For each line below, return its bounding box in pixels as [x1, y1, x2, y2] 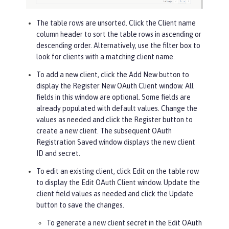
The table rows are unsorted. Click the [36, 18, 158, 27]
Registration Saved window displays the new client [36, 138, 195, 146]
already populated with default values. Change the [36, 104, 197, 112]
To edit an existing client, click [36, 167, 132, 175]
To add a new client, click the [36, 70, 129, 79]
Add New [129, 70, 157, 79]
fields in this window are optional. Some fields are [36, 93, 191, 101]
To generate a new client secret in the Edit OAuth [47, 218, 202, 227]
